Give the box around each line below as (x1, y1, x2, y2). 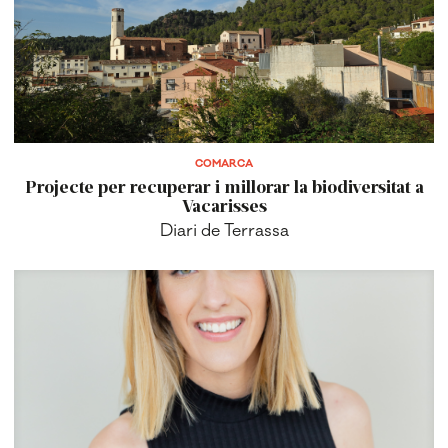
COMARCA (195, 157, 253, 172)
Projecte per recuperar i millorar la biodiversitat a (24, 175, 424, 198)
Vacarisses (181, 194, 267, 217)
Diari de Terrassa (159, 220, 289, 243)
